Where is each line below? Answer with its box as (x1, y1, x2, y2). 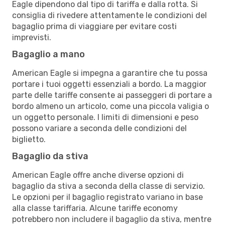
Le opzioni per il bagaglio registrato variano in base (12, 192, 203, 202)
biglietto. (12, 134, 46, 144)
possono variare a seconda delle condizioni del (12, 123, 187, 133)
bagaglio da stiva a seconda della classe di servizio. (12, 181, 205, 191)
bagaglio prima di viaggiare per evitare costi (12, 21, 177, 31)
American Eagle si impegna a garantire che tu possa (12, 68, 207, 78)
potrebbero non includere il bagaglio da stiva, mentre (12, 214, 211, 224)
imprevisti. (12, 32, 51, 42)
